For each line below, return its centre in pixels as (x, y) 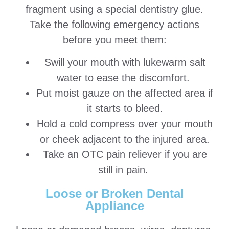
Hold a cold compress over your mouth (125, 124)
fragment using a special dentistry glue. (114, 9)
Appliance (114, 206)
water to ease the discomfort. (125, 78)
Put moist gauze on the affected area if (125, 93)
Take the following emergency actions (114, 24)
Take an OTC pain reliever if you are (125, 154)
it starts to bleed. (125, 108)
